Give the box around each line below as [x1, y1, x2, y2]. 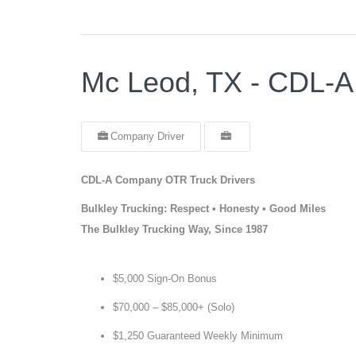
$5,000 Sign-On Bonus [113, 273, 217, 284]
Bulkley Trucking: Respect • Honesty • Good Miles [81, 203, 326, 215]
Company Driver [110, 130, 184, 142]
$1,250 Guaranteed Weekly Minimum [113, 330, 283, 342]
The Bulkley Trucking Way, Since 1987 [81, 223, 268, 235]
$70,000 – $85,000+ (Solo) [113, 301, 234, 313]
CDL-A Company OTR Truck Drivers [81, 174, 255, 186]
